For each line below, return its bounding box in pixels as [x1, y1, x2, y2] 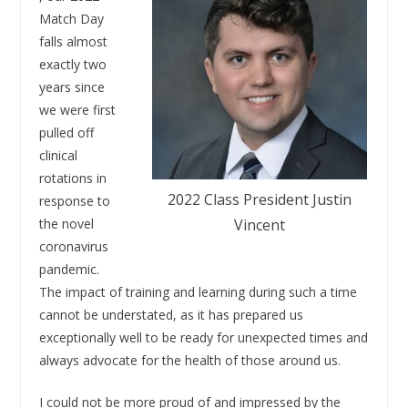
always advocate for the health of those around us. [38, 352, 341, 370]
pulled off [38, 124, 94, 142]
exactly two [38, 56, 107, 74]
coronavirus [38, 238, 108, 256]
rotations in [38, 169, 107, 188]
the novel [38, 215, 94, 233]
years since [38, 78, 105, 97]
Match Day [38, 10, 104, 28]
